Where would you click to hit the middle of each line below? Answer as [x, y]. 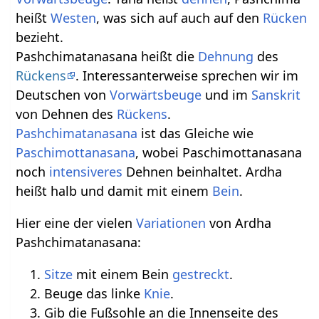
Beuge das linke [94, 294]
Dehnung [226, 57]
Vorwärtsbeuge [156, 95]
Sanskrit [276, 95]
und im [227, 95]
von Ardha [239, 223]
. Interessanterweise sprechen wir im [187, 76]
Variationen [171, 223]
